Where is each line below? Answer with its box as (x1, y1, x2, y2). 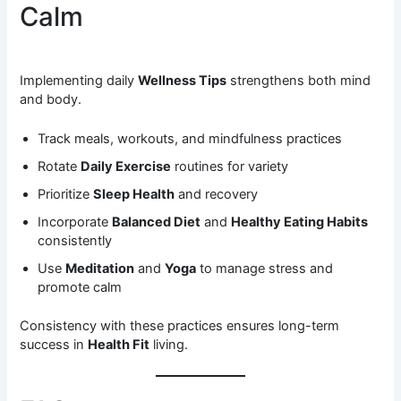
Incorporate (38, 213, 113, 230)
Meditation (65, 260, 135, 277)
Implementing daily (20, 72, 139, 89)
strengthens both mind (226, 72, 371, 89)
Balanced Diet (112, 213, 201, 230)
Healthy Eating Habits (231, 213, 369, 230)
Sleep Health (93, 185, 175, 202)
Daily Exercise (81, 158, 172, 175)
